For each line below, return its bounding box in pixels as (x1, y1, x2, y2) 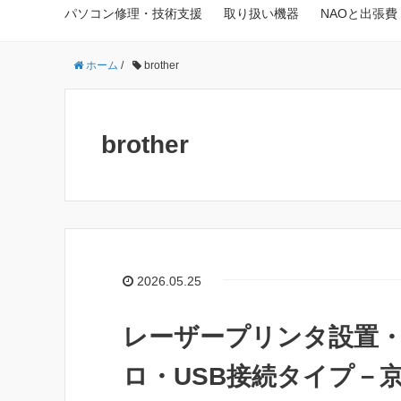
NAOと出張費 (320, 6, 397, 21)
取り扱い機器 (224, 6, 299, 21)
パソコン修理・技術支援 (64, 6, 202, 21)
